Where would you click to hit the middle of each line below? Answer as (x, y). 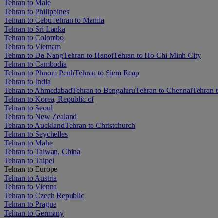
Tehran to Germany (34, 213)
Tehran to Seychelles (36, 134)
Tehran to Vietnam (32, 46)
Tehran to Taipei (29, 160)
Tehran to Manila (78, 20)
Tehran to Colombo (34, 37)
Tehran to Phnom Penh (39, 73)
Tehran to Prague (30, 204)
